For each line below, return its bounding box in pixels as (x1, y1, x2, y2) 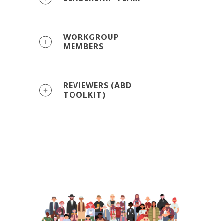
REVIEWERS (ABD (63, 79, 132, 91)
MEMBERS (63, 41, 104, 52)
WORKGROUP (63, 32, 119, 43)
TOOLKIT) (63, 89, 106, 100)
